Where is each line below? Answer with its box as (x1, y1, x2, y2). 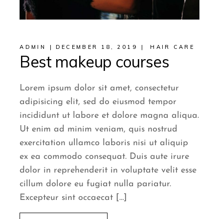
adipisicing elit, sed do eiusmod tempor (20, 97, 177, 107)
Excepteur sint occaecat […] (20, 193, 128, 202)
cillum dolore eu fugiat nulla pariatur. (20, 179, 172, 189)
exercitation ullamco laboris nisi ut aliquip (20, 138, 189, 148)
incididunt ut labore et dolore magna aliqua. (20, 110, 199, 120)
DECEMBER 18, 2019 (55, 43, 137, 50)
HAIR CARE (150, 43, 195, 50)
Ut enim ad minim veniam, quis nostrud (20, 124, 178, 134)
